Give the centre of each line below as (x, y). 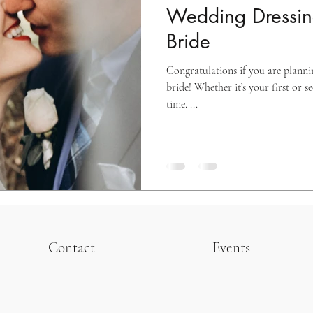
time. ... (182, 104)
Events (231, 248)
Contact (72, 248)
